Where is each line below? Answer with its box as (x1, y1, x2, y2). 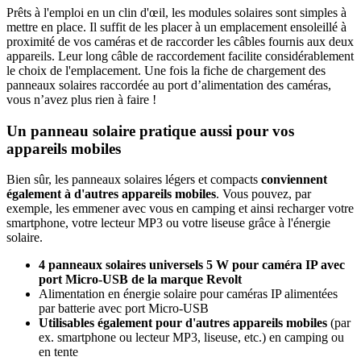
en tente (39, 345, 78, 359)
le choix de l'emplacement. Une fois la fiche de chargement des (6, 63, 326, 77)
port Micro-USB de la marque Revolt (39, 272, 242, 287)
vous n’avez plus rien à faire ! (6, 92, 156, 106)
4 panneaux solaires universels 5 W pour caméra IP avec (39, 258, 345, 272)
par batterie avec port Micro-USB (39, 301, 209, 316)
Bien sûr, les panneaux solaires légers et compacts (6, 172, 261, 187)
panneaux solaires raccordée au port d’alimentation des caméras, (6, 77, 331, 92)
